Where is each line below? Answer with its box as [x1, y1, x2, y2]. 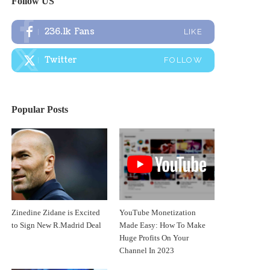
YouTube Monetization [119, 208, 196, 217]
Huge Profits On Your [119, 233, 189, 242]
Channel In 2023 [119, 246, 174, 255]
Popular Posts [11, 104, 69, 115]
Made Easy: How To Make [119, 221, 206, 230]
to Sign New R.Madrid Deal [11, 221, 102, 230]
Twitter [45, 54, 78, 66]
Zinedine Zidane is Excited [11, 208, 101, 217]
